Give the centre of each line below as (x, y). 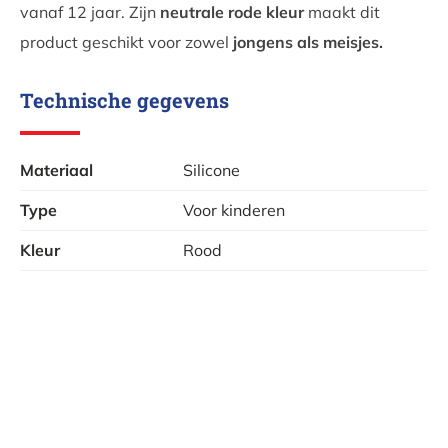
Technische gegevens (124, 100)
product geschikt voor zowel (126, 42)
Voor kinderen (234, 210)
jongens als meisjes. (308, 42)
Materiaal (56, 170)
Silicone (212, 170)
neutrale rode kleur (232, 12)
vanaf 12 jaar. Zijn (90, 12)
